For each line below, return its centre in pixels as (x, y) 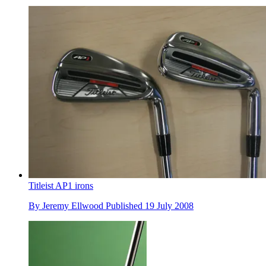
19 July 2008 (169, 206)
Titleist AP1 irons (61, 186)
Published (125, 206)
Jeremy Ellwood (73, 206)
